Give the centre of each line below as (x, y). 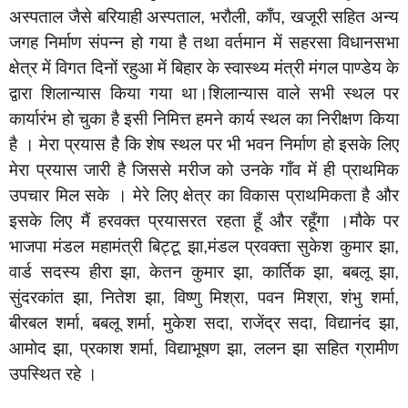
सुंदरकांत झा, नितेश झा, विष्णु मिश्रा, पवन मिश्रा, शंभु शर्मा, (204, 297)
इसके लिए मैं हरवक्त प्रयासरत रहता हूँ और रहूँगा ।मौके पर (204, 220)
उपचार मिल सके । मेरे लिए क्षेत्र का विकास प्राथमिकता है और (204, 195)
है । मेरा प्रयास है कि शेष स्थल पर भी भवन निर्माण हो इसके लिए (204, 144)
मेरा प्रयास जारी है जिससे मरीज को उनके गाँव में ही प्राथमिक (204, 169)
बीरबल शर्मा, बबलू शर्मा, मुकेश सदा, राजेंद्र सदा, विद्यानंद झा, (204, 322)
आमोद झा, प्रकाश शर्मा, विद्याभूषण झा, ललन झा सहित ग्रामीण (204, 348)
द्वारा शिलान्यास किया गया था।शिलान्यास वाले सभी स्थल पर (204, 93)
